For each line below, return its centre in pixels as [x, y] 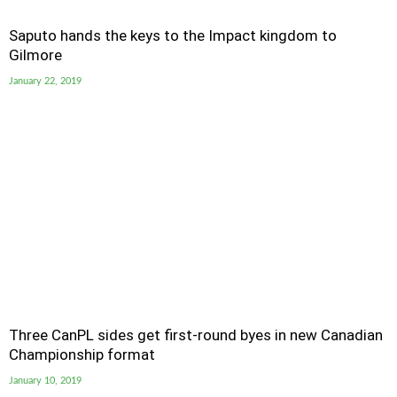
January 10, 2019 [45, 381]
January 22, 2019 [45, 81]
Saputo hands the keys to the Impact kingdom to [173, 35]
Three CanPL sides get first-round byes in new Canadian [196, 335]
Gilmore [35, 55]
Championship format [82, 354]
